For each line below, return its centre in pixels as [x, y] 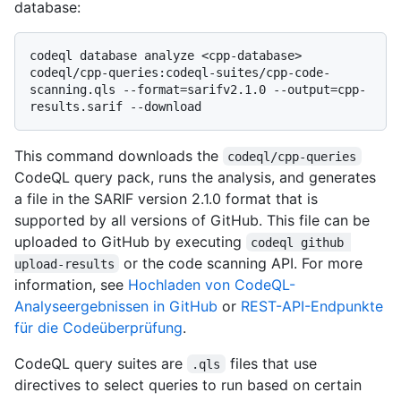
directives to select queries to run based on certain [188, 384]
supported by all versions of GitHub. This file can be [192, 220]
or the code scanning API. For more [243, 263]
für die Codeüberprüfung [98, 327]
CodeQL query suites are [101, 363]
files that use [273, 363]
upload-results [64, 264]
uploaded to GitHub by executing [130, 241]
